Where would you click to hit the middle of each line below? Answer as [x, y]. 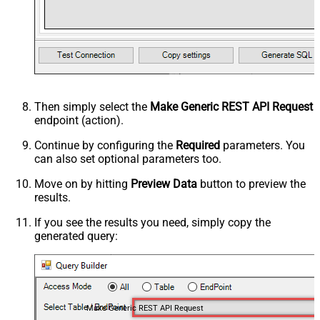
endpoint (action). [79, 120]
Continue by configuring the [105, 145]
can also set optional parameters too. [128, 159]
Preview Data [164, 184]
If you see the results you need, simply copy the [152, 222]
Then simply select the [92, 106]
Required [198, 145]
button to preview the [251, 184]
